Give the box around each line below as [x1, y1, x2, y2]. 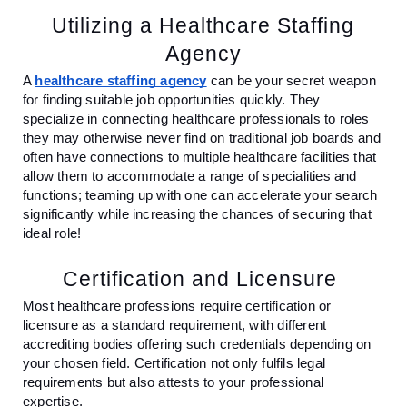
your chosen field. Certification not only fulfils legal [23, 355, 326, 371]
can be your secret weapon [206, 73, 376, 88]
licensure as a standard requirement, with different [23, 317, 327, 333]
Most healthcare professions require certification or [23, 298, 332, 313]
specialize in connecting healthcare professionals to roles [23, 111, 370, 126]
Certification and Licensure [63, 266, 343, 291]
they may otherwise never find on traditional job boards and [23, 130, 381, 145]
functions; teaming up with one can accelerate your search [23, 187, 378, 203]
